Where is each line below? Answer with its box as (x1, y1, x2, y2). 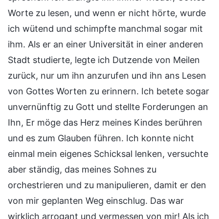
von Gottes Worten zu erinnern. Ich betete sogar (8, 86, 209, 96)
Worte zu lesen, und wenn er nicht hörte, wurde (8, 7, 206, 18)
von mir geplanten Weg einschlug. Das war (8, 195, 184, 206)
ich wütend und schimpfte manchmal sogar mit (8, 23, 203, 34)
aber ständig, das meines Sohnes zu (8, 164, 156, 175)
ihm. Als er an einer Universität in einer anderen (8, 39, 203, 49)
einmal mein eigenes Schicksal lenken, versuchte (8, 148, 208, 159)
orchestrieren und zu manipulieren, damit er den (8, 179, 206, 190)
